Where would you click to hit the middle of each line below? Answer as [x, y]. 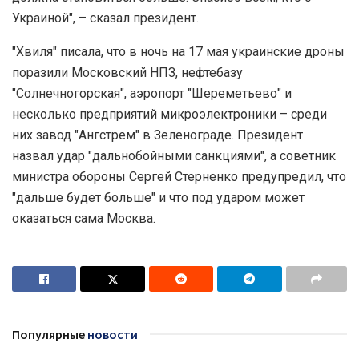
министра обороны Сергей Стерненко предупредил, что [179, 176]
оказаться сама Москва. [84, 218]
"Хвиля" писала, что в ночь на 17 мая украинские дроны [178, 51]
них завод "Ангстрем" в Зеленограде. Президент [157, 135]
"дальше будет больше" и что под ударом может [158, 197]
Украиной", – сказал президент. [105, 18]
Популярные [48, 334]
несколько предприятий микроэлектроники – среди [169, 114]
